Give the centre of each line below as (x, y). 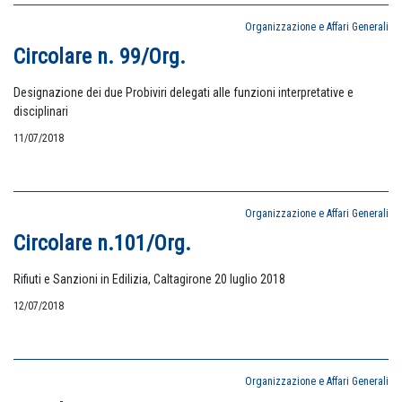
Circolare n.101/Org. (102, 243)
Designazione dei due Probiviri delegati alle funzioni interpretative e (184, 92)
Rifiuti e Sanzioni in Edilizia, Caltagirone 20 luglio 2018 (149, 279)
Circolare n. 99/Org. (100, 57)
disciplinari (41, 111)
